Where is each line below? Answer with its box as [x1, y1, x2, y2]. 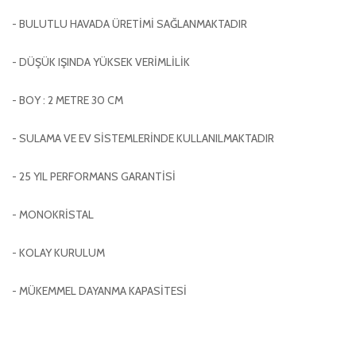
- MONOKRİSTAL [12, 207, 94, 222]
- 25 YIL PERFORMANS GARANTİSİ [12, 169, 178, 184]
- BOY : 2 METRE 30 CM [12, 93, 126, 108]
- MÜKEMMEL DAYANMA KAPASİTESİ [12, 284, 187, 299]
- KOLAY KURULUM [12, 246, 105, 261]
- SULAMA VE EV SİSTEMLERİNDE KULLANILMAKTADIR [12, 131, 277, 146]
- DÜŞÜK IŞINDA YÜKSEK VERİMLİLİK [12, 55, 192, 70]
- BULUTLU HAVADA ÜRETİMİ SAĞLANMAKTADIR [12, 17, 250, 32]
